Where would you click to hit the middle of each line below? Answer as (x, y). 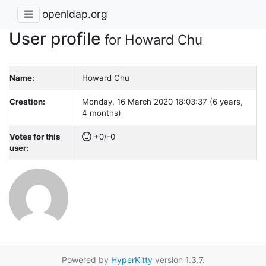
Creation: (27, 101)
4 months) (101, 113)
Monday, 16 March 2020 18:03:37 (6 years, (162, 101)
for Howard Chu (153, 39)
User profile (57, 38)
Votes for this (35, 136)
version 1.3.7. (178, 259)
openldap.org (75, 14)
